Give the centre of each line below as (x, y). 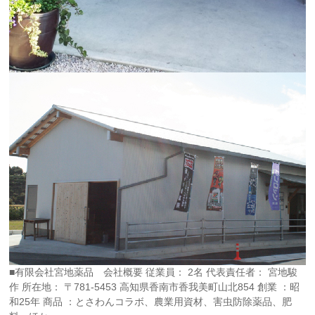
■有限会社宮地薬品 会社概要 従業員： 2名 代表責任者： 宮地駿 (154, 272)
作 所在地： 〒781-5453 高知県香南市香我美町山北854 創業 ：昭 (155, 287)
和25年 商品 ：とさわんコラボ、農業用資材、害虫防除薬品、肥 (151, 302)
